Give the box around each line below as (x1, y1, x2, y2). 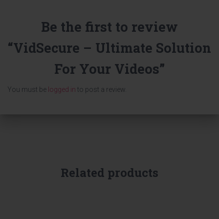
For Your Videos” (54, 60, 165, 77)
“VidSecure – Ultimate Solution (8, 39, 211, 56)
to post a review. (76, 86, 127, 93)
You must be (7, 86, 48, 93)
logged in (48, 86, 76, 93)
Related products (61, 165, 158, 180)
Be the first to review (41, 18, 178, 35)
